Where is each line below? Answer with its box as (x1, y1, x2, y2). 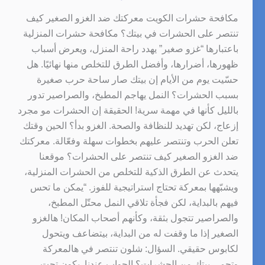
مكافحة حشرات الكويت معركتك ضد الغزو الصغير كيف (25, 12, 238, 23)
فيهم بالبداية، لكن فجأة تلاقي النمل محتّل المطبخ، (47, 197, 238, 208)
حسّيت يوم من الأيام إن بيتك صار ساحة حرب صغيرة (36, 74, 238, 85)
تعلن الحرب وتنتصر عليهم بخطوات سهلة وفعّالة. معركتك (19, 135, 238, 146)
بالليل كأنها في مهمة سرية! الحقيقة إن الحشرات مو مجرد (17, 105, 238, 115)
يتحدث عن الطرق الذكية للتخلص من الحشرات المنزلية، (24, 166, 238, 177)
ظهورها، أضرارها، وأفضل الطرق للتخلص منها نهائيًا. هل (26, 59, 238, 69)
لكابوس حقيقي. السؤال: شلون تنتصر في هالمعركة (42, 243, 238, 254)
